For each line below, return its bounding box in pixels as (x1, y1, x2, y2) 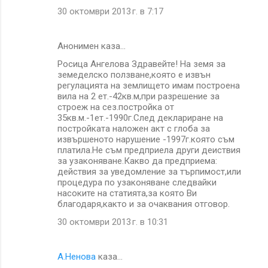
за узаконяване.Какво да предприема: (57, 155, 217, 166)
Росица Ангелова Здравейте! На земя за (57, 58, 226, 69)
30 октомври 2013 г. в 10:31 (57, 216, 168, 227)
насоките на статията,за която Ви (57, 187, 197, 199)
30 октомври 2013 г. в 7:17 (57, 5, 163, 17)
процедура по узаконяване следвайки (57, 176, 217, 188)
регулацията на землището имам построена (57, 80, 240, 91)
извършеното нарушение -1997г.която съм (57, 133, 234, 145)
